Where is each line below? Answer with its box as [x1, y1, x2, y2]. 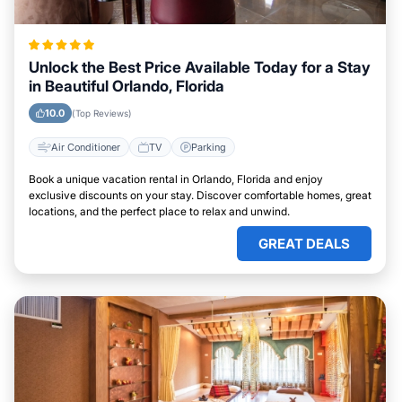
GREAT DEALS [258, 235, 350, 252]
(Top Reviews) [72, 108, 132, 118]
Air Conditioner [51, 140, 120, 153]
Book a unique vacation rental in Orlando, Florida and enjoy [29, 172, 323, 186]
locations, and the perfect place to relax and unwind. [29, 205, 290, 218]
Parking [191, 140, 226, 153]
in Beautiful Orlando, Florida [29, 77, 224, 95]
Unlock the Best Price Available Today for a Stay [29, 58, 371, 76]
